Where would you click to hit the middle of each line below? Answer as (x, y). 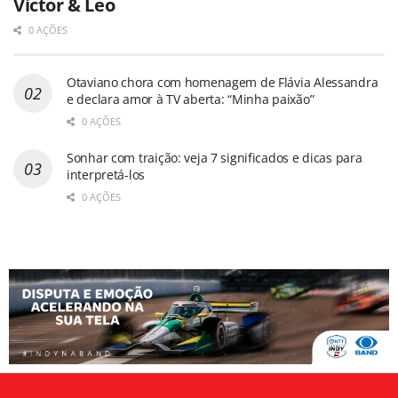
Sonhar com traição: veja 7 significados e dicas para (215, 158)
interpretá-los (106, 175)
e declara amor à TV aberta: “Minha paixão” (191, 99)
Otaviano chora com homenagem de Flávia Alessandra (223, 83)
